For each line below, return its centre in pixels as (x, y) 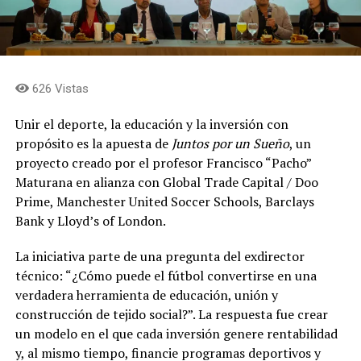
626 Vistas (58, 88)
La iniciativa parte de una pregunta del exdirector (160, 256)
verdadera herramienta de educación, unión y (146, 295)
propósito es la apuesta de (93, 143)
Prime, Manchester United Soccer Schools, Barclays (164, 201)
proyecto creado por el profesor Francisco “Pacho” (163, 162)
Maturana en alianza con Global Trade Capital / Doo (166, 182)
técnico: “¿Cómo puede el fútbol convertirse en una (166, 275)
